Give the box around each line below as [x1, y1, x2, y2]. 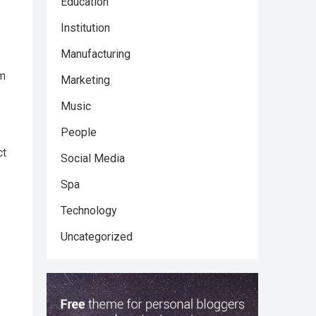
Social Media [61, 152, 125, 165]
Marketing [61, 73, 110, 87]
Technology [61, 204, 117, 217]
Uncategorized [61, 230, 133, 243]
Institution [61, 21, 110, 35]
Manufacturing [61, 47, 130, 61]
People [61, 126, 97, 139]
